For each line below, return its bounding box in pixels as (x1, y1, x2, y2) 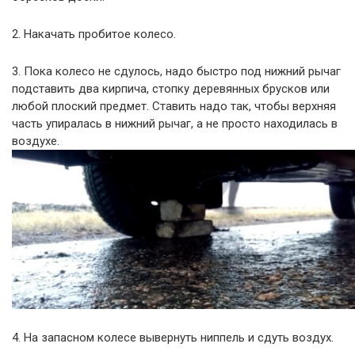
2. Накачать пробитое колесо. (12, 26, 176, 41)
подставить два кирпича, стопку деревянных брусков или (12, 81, 330, 96)
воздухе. (12, 133, 59, 148)
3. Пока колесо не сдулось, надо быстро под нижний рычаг (12, 63, 341, 78)
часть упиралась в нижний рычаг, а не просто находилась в (12, 116, 338, 131)
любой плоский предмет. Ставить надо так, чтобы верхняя (12, 98, 336, 113)
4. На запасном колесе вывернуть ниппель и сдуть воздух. (12, 330, 334, 345)
